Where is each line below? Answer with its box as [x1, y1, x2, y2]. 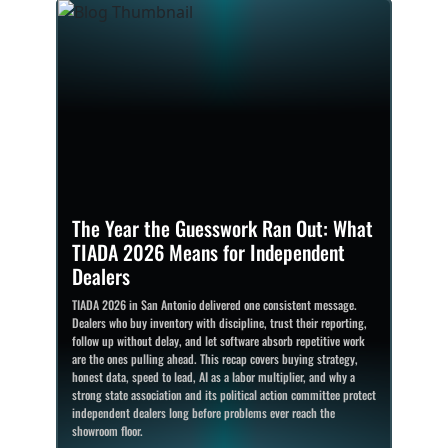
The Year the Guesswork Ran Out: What [72, 212, 373, 243]
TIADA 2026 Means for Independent [72, 236, 345, 267]
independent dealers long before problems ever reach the [72, 403, 335, 421]
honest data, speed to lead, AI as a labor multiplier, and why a [72, 367, 355, 385]
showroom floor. [72, 421, 143, 439]
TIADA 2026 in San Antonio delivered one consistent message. [72, 295, 357, 313]
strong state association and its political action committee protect [72, 385, 376, 403]
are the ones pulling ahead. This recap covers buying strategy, [72, 349, 358, 367]
